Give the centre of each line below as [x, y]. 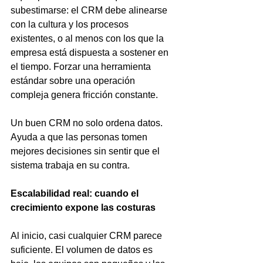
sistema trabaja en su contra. [70, 165]
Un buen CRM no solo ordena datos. [88, 123]
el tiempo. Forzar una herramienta [82, 67]
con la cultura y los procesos [71, 24]
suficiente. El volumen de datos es [83, 250]
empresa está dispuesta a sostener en [91, 53]
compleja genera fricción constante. [84, 95]
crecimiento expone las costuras [83, 208]
